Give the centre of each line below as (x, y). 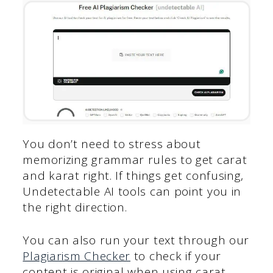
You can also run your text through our (136, 240)
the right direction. (75, 207)
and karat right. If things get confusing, (133, 175)
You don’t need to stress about (112, 144)
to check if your (176, 256)
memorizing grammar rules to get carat (135, 159)
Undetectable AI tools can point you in (132, 191)
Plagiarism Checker (77, 256)
